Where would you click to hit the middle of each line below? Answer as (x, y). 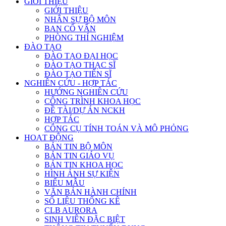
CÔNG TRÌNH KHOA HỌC (93, 101)
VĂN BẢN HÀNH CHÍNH (91, 192)
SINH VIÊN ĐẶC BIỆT (85, 219)
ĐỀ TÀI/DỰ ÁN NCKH (85, 110)
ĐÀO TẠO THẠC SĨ (80, 65)
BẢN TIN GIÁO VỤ (79, 155)
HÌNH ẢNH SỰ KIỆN (82, 174)
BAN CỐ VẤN (70, 28)
